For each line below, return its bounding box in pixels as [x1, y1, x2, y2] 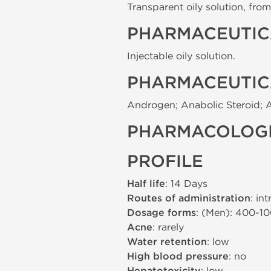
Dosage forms [127, 207, 196, 219]
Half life [127, 178, 165, 190]
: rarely [152, 221, 184, 233]
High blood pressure [127, 250, 229, 263]
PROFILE [127, 151, 203, 172]
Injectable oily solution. [127, 50, 235, 62]
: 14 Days [165, 178, 207, 189]
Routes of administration [127, 192, 250, 204]
